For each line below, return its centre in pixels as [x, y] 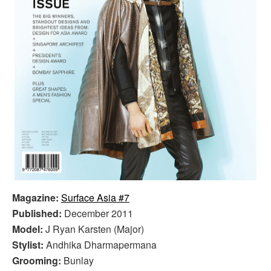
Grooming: [38, 261]
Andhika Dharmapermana [101, 245]
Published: [38, 214]
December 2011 [99, 214]
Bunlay [79, 261]
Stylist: [29, 245]
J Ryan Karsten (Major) [95, 229]
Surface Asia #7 [95, 198]
